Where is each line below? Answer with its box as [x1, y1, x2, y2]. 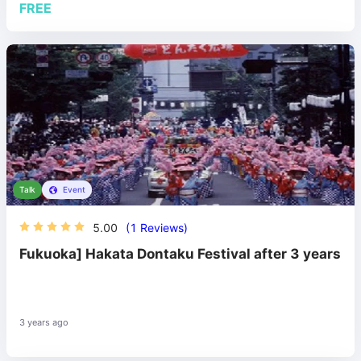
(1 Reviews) [126, 221, 188, 234]
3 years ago [19, 317, 68, 328]
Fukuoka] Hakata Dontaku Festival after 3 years [19, 246, 341, 262]
